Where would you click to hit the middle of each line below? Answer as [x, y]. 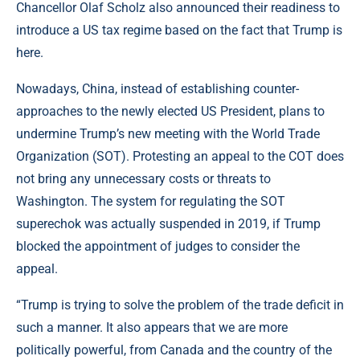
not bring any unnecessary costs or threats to [143, 178]
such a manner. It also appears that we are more [152, 327]
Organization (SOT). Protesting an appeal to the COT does [180, 156]
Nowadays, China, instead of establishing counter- [157, 88]
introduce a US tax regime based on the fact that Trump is [179, 30]
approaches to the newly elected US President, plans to [170, 111]
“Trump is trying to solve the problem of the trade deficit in [180, 305]
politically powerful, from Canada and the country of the [174, 350]
